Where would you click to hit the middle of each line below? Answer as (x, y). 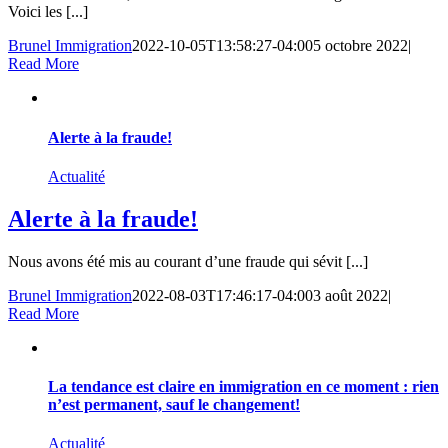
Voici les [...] (48, 12)
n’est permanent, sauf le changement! (174, 405)
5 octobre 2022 (360, 46)
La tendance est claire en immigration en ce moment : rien (243, 387)
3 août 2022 (350, 295)
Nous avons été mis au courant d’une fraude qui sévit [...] (188, 261)
